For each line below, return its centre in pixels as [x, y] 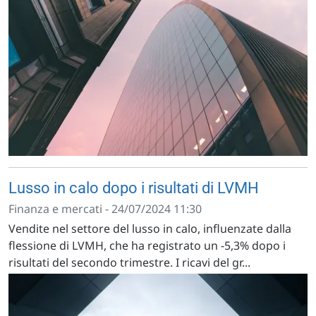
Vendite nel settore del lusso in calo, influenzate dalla [150, 228]
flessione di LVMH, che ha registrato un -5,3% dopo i [147, 245]
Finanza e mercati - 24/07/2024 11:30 [105, 208]
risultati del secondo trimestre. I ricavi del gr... [129, 262]
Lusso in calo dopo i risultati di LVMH [134, 188]
